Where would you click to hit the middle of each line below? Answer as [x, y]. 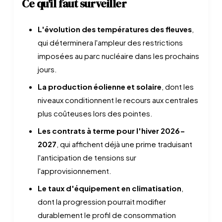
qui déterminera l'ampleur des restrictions [110, 42]
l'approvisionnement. [75, 171]
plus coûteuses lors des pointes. [95, 113]
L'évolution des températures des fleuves [115, 29]
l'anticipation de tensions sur [87, 157]
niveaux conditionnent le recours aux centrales [118, 100]
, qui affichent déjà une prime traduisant [124, 144]
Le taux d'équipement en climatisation [110, 188]
